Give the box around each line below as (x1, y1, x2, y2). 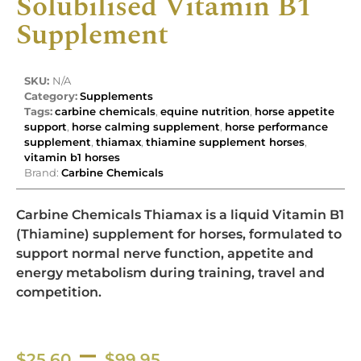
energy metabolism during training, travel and (16, 264, 325, 280)
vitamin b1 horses (24, 150, 120, 164)
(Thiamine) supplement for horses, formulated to (16, 226, 342, 242)
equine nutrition (160, 104, 250, 118)
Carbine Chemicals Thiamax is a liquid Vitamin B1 (16, 206, 344, 222)
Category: (24, 89, 77, 102)
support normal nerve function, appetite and (16, 245, 313, 261)
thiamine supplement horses (146, 135, 305, 148)
